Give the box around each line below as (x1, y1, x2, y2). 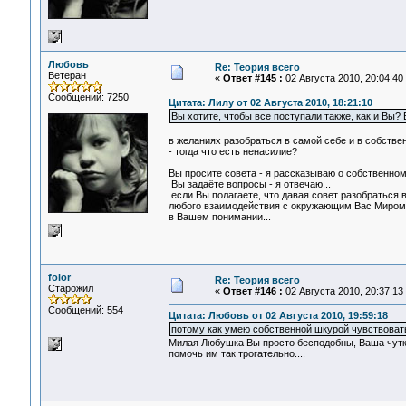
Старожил (47, 283, 93, 294)
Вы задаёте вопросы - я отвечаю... (168, 179, 331, 190)
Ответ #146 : (222, 285, 283, 296)
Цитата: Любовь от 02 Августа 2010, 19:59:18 (168, 310, 388, 322)
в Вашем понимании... (168, 211, 271, 223)
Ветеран (47, 70, 86, 81)
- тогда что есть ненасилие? (168, 146, 297, 158)
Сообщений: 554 (47, 304, 123, 315)
